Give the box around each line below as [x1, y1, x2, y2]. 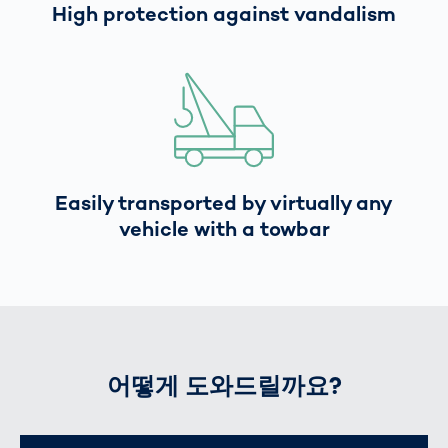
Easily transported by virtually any [55, 189, 393, 216]
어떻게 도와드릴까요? [106, 369, 342, 401]
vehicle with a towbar [118, 215, 330, 242]
